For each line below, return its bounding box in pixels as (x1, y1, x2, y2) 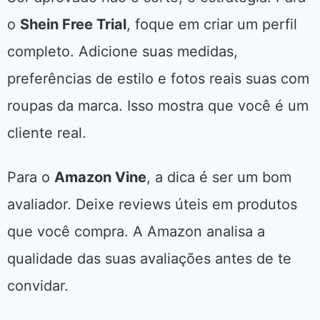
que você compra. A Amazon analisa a (7, 223, 265, 241)
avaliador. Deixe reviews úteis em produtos (7, 196, 297, 214)
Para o (7, 169, 54, 186)
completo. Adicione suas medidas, (7, 43, 238, 61)
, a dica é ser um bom (146, 169, 291, 186)
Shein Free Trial (20, 16, 126, 34)
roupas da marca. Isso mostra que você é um (7, 97, 309, 115)
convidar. (7, 277, 69, 295)
